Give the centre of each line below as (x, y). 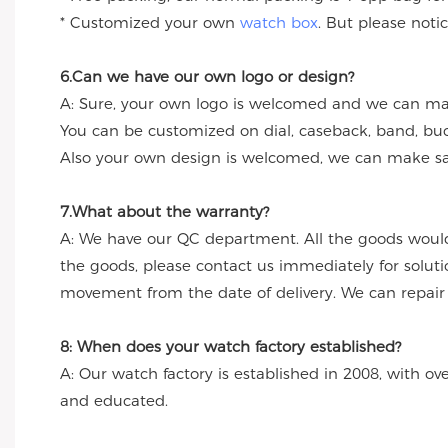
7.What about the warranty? (164, 212)
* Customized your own (150, 23)
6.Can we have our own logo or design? (207, 77)
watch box (279, 23)
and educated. (114, 401)
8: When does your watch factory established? (230, 347)
